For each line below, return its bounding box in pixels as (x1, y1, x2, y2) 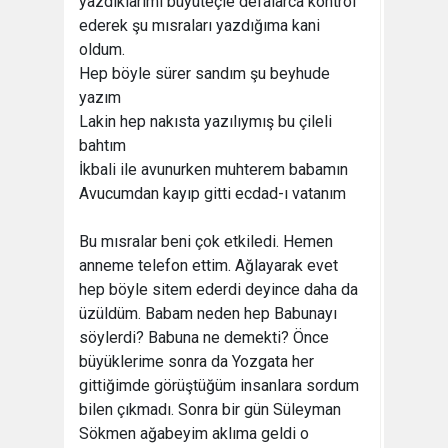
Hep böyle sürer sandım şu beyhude (79, 64, 330, 83)
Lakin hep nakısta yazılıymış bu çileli (79, 112, 332, 131)
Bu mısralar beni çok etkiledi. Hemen (79, 232, 333, 251)
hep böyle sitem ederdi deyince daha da (79, 280, 358, 299)
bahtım (79, 136, 126, 155)
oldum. (79, 40, 125, 59)
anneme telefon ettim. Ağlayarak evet (79, 256, 338, 275)
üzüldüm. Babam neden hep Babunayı (79, 304, 337, 323)
